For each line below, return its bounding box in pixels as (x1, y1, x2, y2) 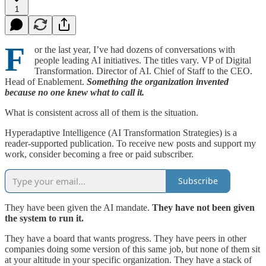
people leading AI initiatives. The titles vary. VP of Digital (34, 55, 251, 65)
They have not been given (152, 202, 255, 213)
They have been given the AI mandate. (5, 202, 152, 213)
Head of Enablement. (5, 76, 87, 87)
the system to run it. (5, 213, 84, 223)
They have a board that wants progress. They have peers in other (5, 233, 246, 243)
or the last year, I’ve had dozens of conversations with (34, 44, 235, 55)
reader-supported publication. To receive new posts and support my (5, 138, 256, 148)
